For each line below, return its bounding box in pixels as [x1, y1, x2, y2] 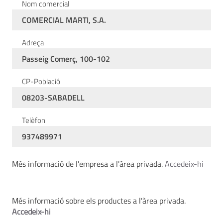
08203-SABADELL [22, 92, 85, 104]
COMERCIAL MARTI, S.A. [22, 14, 106, 26]
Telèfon [22, 114, 45, 126]
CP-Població [22, 76, 60, 87]
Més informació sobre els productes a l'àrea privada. [12, 195, 186, 207]
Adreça [22, 37, 44, 48]
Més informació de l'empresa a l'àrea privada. [12, 158, 165, 170]
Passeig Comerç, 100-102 [22, 53, 110, 65]
